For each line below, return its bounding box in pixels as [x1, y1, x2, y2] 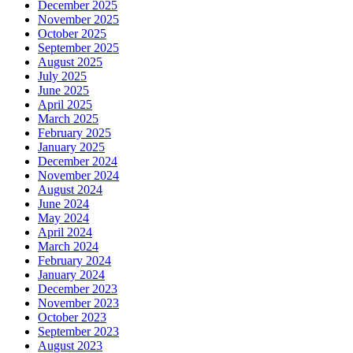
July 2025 [38, 69, 87, 83]
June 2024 [38, 196, 89, 210]
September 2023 [38, 324, 119, 338]
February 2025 [38, 125, 111, 139]
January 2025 [38, 139, 105, 154]
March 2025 [38, 111, 98, 125]
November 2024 [38, 168, 119, 182]
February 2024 [38, 253, 111, 267]
